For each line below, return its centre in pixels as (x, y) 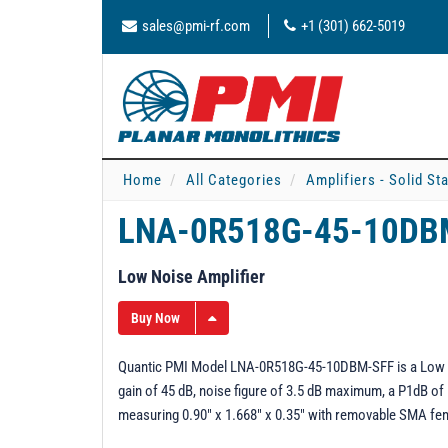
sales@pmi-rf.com (196, 26)
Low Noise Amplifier (191, 276)
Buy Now (155, 318)
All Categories (234, 180)
